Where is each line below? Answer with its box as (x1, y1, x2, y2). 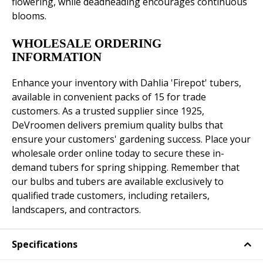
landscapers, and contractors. (12, 203, 141, 217)
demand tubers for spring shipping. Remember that (12, 161, 240, 174)
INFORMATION (12, 50, 102, 65)
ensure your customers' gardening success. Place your (12, 133, 251, 146)
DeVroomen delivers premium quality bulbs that (12, 119, 223, 132)
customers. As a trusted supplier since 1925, (12, 104, 204, 118)
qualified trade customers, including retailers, (12, 189, 210, 203)
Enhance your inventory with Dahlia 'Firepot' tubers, (12, 76, 241, 90)
